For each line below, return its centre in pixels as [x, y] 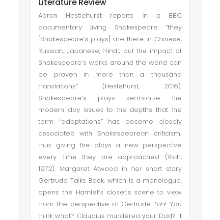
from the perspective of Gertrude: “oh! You [110, 204]
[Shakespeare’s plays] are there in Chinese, [110, 39]
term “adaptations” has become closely [110, 122]
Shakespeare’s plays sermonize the [110, 98]
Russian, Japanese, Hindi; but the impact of [110, 51]
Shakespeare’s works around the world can [110, 63]
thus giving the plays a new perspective [110, 145]
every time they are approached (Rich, [110, 157]
